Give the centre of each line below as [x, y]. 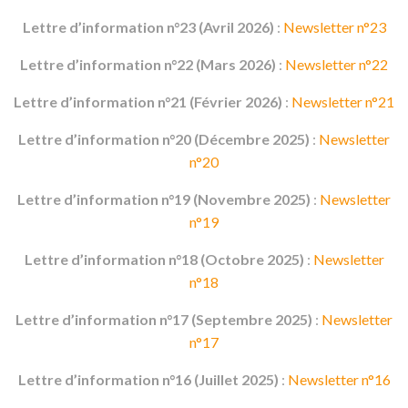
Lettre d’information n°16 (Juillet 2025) [148, 379]
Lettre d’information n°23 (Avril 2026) [148, 27]
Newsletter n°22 [337, 64]
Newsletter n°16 [339, 379]
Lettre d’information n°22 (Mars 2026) [148, 64]
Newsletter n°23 [334, 27]
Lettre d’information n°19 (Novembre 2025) [164, 199]
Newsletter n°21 [343, 102]
